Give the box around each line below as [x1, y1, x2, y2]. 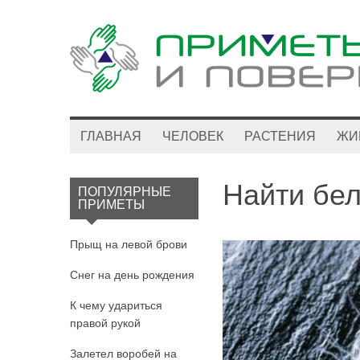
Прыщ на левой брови [70, 238, 187, 251]
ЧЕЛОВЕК [162, 129, 223, 143]
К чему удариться [70, 299, 162, 312]
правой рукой [70, 317, 141, 329]
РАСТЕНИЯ [244, 129, 316, 143]
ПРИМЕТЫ [78, 198, 145, 211]
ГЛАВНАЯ [80, 129, 141, 143]
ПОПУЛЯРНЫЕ [78, 185, 171, 198]
